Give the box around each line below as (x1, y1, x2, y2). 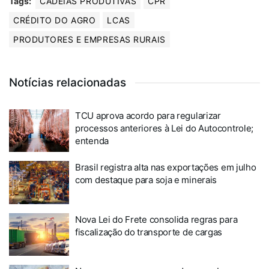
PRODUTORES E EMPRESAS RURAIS (13, 34, 166, 44)
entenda (75, 134, 109, 147)
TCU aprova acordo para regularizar (75, 109, 221, 121)
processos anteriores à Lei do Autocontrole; (75, 122, 254, 134)
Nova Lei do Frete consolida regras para (75, 213, 238, 225)
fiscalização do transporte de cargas (75, 226, 223, 238)
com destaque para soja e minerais (75, 174, 217, 186)
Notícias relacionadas (9, 75, 126, 89)
